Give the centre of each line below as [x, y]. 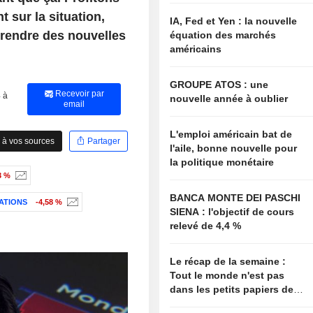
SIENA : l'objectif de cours [189, 212]
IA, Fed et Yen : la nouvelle [234, 21]
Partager [103, 141]
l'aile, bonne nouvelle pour [234, 148]
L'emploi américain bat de [231, 134]
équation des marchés [223, 35]
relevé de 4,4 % [206, 226]
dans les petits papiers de [232, 290]
